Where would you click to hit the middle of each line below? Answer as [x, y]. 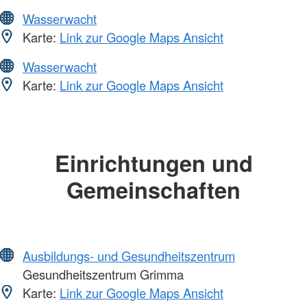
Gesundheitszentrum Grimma [101, 274]
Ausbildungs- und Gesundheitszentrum [129, 256]
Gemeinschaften [153, 189]
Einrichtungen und [153, 162]
